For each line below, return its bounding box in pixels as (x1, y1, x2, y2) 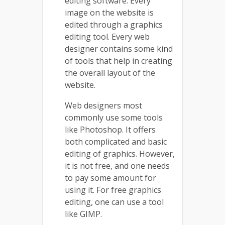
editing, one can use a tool (65, 196, 164, 207)
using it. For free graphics (65, 184, 161, 195)
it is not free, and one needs (65, 160, 170, 171)
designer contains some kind (65, 43, 173, 54)
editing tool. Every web (65, 31, 150, 42)
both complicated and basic (65, 136, 167, 147)
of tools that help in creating (65, 55, 172, 66)
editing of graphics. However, (65, 148, 175, 159)
